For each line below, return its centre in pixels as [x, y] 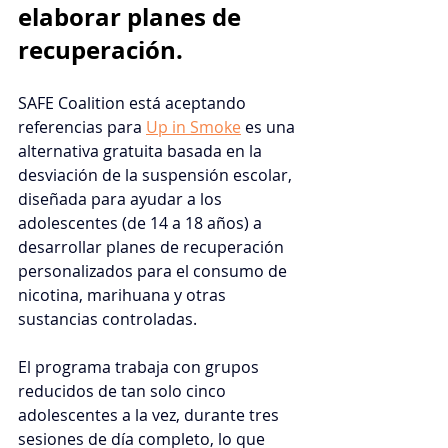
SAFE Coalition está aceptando [134, 102]
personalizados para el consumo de [154, 270]
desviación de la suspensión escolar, [157, 174]
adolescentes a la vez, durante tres [150, 414]
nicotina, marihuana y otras [124, 294]
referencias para [80, 126]
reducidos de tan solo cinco [124, 390]
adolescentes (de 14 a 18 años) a [142, 222]
